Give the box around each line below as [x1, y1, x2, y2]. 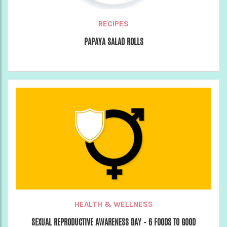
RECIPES [98, 19, 129, 28]
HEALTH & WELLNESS [74, 199, 153, 209]
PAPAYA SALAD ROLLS [84, 35, 143, 48]
